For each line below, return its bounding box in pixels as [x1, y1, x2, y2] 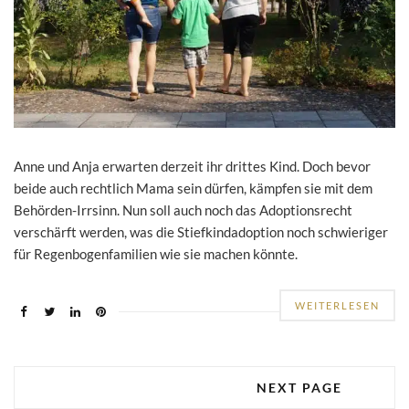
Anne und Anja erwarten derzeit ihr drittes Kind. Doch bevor [14, 157, 371, 174]
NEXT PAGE [257, 379, 342, 395]
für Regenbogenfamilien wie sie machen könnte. [14, 245, 298, 262]
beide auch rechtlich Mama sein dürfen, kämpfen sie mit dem [14, 179, 372, 196]
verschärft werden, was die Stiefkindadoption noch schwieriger [14, 223, 388, 240]
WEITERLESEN [295, 299, 380, 311]
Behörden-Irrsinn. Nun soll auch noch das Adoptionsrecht [14, 201, 352, 218]
